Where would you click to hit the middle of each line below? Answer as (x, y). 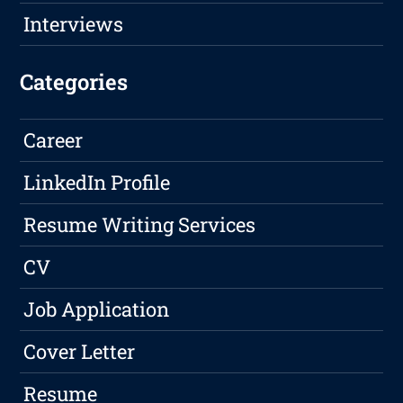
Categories (74, 82)
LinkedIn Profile (97, 183)
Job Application (97, 309)
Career (54, 140)
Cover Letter (80, 352)
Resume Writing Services (140, 225)
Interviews (74, 24)
